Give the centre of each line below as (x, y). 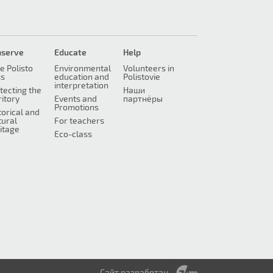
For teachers (79, 120)
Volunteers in (148, 68)
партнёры (143, 98)
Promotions (76, 107)
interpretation (81, 85)
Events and (75, 98)
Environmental (82, 68)
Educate (70, 52)
